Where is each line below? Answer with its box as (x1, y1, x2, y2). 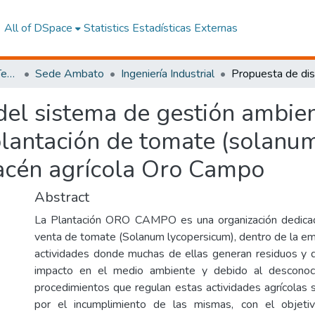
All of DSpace (4, 20, 72, 36)
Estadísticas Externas (131, 20, 238, 36)
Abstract (34, 188, 89, 207)
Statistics (83, 20, 129, 36)
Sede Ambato (35, 66, 104, 82)
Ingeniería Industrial (121, 66, 214, 82)
